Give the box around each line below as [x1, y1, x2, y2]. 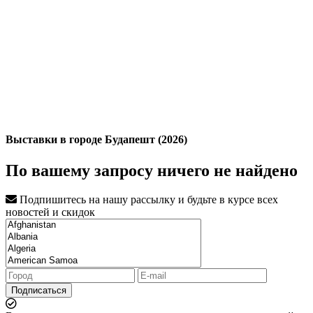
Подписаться [11, 285, 66, 296]
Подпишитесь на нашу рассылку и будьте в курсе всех [17, 194, 278, 206]
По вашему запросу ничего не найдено [6, 161, 298, 180]
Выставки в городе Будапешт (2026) [6, 133, 187, 146]
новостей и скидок [6, 206, 95, 219]
